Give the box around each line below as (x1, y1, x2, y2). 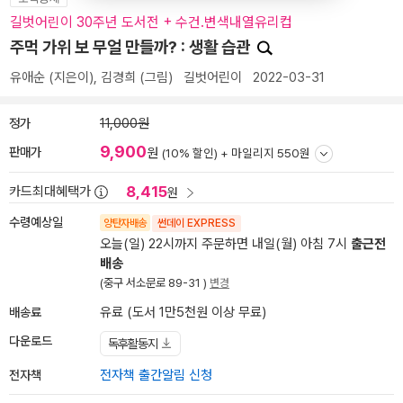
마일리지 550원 (231, 146, 310, 160)
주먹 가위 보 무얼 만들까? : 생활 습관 (10, 37, 254, 58)
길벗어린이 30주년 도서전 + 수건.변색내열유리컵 (10, 13, 292, 31)
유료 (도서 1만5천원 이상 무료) (100, 304, 266, 320)
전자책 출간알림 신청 (100, 367, 212, 383)
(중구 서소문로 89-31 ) (100, 276, 210, 290)
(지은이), (45, 69, 101, 85)
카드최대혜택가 (9, 184, 91, 200)
